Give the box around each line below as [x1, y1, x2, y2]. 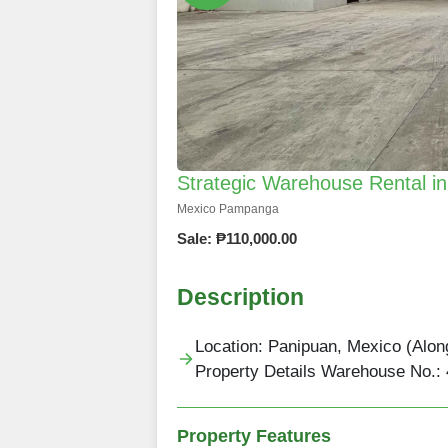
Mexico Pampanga [177, 202, 279, 217]
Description [177, 284, 304, 311]
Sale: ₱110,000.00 [177, 230, 297, 248]
